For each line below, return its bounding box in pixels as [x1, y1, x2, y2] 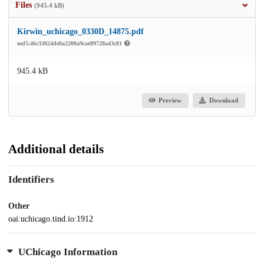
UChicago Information [18, 246, 117, 258]
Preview [159, 97, 182, 104]
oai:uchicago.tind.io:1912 [8, 214, 93, 224]
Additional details [8, 141, 104, 156]
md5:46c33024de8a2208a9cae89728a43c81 [17, 39, 124, 47]
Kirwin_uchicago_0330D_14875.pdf [17, 27, 144, 36]
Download [209, 97, 238, 104]
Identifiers [8, 174, 54, 186]
